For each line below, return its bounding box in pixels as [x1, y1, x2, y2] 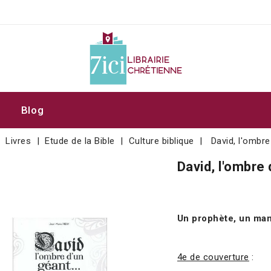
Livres [5, 135, 31, 146]
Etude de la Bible [45, 135, 115, 146]
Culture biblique [128, 135, 194, 146]
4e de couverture [177, 252, 249, 263]
